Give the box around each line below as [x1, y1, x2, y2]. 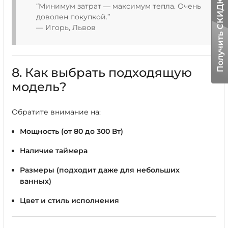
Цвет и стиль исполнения [20, 196, 119, 205]
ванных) [20, 177, 51, 186]
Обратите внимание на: [12, 107, 101, 117]
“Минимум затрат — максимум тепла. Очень [36, 2, 201, 11]
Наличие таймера [20, 146, 88, 155]
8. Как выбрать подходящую [12, 65, 192, 80]
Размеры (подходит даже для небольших [20, 165, 180, 175]
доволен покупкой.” [36, 12, 110, 21]
